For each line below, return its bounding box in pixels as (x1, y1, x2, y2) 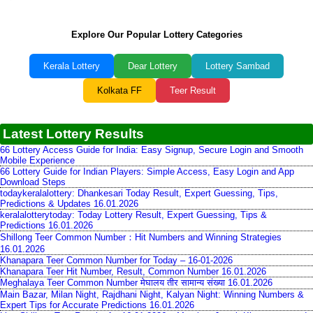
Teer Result (170, 85, 216, 96)
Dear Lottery (128, 61, 177, 72)
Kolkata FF (97, 85, 142, 96)
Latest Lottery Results (3, 126, 144, 142)
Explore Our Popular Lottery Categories (71, 29, 242, 41)
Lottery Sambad (205, 61, 270, 72)
